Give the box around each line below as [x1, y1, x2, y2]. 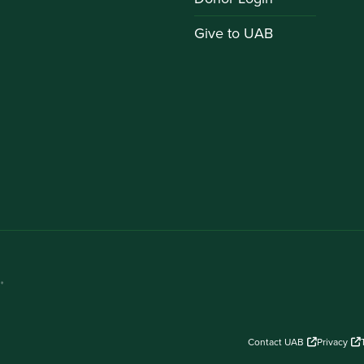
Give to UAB [194, 24, 273, 42]
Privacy [317, 336, 348, 349]
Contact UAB [248, 336, 304, 349]
